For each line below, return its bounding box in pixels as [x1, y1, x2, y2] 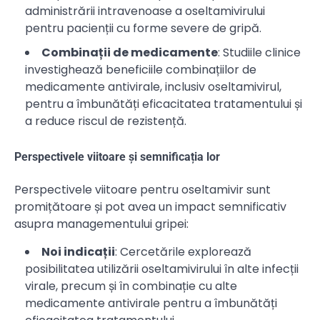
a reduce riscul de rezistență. [25, 113, 186, 130]
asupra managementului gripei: [14, 215, 189, 232]
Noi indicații [41, 243, 115, 260]
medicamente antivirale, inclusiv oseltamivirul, [25, 79, 281, 96]
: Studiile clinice [218, 44, 301, 61]
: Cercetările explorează [115, 243, 251, 260]
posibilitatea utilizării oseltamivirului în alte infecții [25, 260, 299, 277]
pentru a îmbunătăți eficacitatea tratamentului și [25, 96, 302, 113]
